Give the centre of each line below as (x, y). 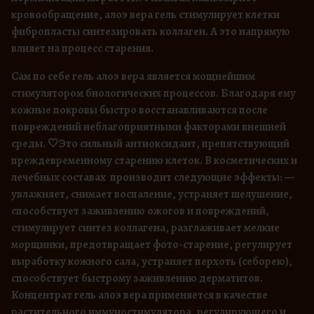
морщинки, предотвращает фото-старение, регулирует (152, 245)
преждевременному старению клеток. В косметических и (154, 161)
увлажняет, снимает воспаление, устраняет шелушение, (152, 194)
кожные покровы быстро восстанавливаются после (139, 110)
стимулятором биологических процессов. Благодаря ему (153, 94)
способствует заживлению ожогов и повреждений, (140, 211)
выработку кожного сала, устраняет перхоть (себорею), (152, 262)
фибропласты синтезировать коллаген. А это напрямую (151, 32)
